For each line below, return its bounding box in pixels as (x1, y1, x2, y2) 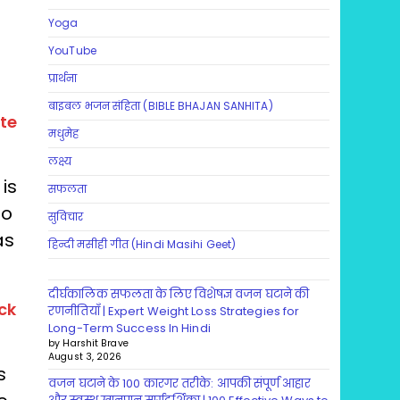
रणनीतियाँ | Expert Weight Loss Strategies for (48, 303, 300, 321)
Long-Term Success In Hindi (48, 320, 211, 337)
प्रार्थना (48, 71, 78, 87)
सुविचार (48, 209, 84, 225)
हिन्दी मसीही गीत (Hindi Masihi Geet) (48, 237, 237, 253)
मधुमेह (48, 126, 79, 142)
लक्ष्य (48, 154, 72, 170)
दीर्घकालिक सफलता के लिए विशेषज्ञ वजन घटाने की (48, 286, 310, 304)
